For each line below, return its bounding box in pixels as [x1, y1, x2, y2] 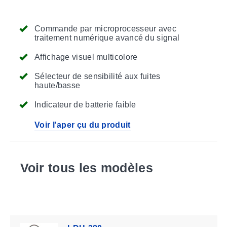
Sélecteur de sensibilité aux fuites [34, 71, 161, 81]
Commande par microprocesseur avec [34, 24, 176, 33]
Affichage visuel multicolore [34, 52, 138, 61]
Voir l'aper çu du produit [34, 120, 131, 129]
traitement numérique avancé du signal [34, 33, 180, 42]
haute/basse [34, 81, 81, 90]
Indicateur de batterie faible [34, 100, 136, 109]
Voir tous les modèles [20, 160, 153, 175]
